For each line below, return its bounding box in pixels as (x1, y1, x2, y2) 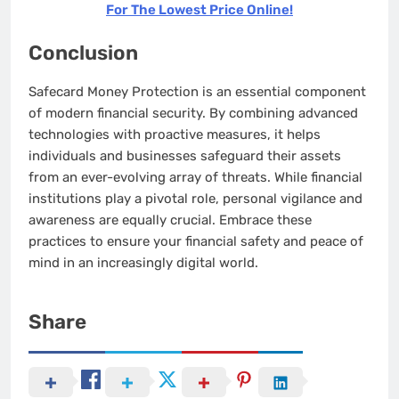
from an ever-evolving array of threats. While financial (28, 169, 362, 186)
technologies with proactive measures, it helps (28, 126, 321, 143)
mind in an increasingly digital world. (28, 255, 258, 272)
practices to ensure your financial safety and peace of (28, 233, 363, 250)
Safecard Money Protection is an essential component (28, 84, 366, 101)
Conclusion (28, 40, 138, 65)
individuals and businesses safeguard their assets (28, 148, 341, 165)
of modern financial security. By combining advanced (28, 105, 358, 122)
